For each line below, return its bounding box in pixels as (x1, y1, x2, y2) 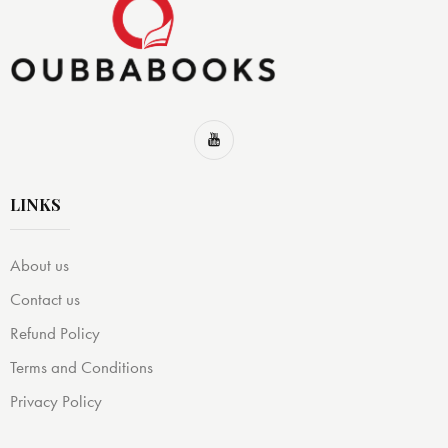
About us (10, 254, 69, 277)
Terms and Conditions (10, 356, 153, 379)
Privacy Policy (10, 390, 102, 413)
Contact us (10, 288, 80, 311)
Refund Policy (10, 322, 100, 345)
